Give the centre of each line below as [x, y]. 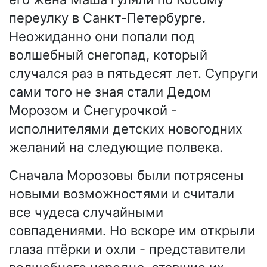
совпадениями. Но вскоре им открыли [132, 230]
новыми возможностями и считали [122, 193]
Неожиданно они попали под [102, 36]
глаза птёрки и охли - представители [127, 249]
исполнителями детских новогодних [126, 128]
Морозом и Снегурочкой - [93, 110]
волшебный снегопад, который [108, 55]
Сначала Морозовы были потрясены [126, 175]
